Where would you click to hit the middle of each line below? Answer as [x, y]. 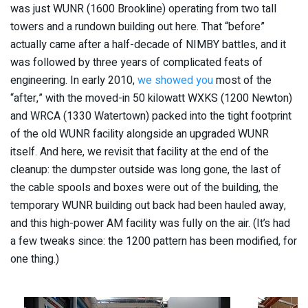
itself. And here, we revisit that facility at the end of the [140, 152]
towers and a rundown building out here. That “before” [137, 26]
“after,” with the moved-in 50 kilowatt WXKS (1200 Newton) [151, 98]
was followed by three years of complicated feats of [136, 62]
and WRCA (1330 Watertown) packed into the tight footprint [151, 116]
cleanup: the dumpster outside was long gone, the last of [146, 169]
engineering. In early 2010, [74, 80]
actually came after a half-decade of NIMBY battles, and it [148, 44]
